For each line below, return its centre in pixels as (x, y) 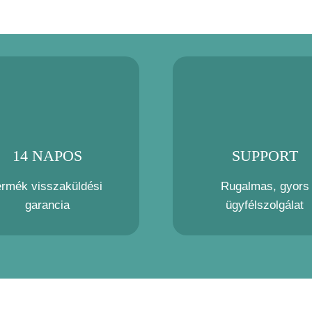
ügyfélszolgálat (265, 205)
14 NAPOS (47, 156)
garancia (47, 205)
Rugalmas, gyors (265, 186)
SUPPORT (265, 156)
